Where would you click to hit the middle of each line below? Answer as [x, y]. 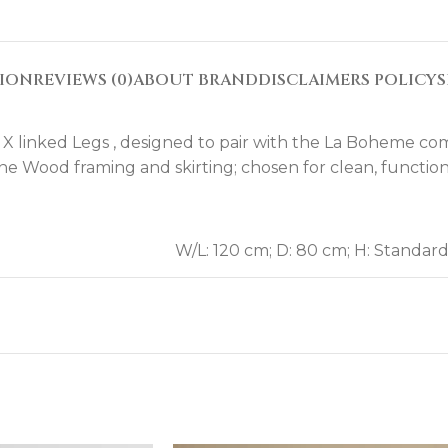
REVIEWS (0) [83, 80]
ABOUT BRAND [195, 80]
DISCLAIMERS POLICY [347, 80]
